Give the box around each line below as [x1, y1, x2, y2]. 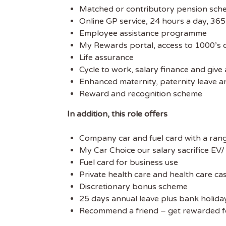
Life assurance [79, 52, 134, 63]
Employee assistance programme [79, 28, 207, 38]
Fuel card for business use [79, 157, 178, 167]
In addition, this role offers [59, 109, 167, 119]
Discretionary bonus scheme [79, 182, 188, 192]
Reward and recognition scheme [79, 89, 202, 99]
